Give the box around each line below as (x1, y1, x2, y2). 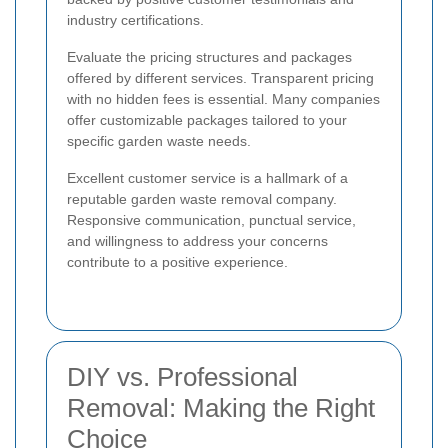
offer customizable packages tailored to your (67, 112, 347, 129)
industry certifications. (67, 12, 204, 29)
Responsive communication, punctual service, (67, 212, 356, 229)
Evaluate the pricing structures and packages (67, 49, 352, 66)
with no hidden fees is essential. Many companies (67, 91, 380, 108)
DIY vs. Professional (67, 362, 298, 393)
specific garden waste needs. (67, 133, 251, 150)
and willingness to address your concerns (67, 233, 328, 250)
